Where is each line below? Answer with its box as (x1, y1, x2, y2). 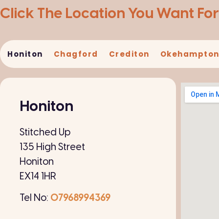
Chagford (53, 49, 98, 60)
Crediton (109, 49, 150, 60)
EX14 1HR (20, 171, 56, 182)
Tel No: (20, 193, 48, 204)
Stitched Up (20, 127, 70, 138)
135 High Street (20, 142, 85, 153)
